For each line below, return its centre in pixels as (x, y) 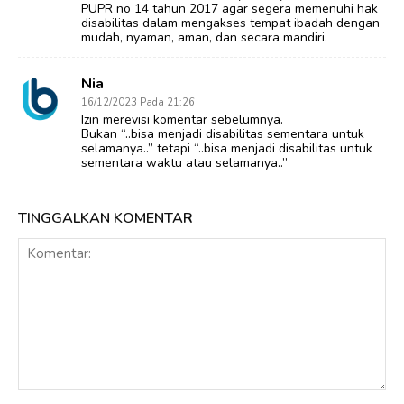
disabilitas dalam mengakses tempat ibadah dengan (230, 23)
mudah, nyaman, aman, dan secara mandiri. (204, 37)
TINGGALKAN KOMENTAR (106, 218)
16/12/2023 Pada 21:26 (138, 102)
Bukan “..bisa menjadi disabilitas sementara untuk (223, 133)
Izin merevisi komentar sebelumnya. (182, 119)
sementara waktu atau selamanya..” (184, 162)
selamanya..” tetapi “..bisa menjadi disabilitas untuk (227, 148)
